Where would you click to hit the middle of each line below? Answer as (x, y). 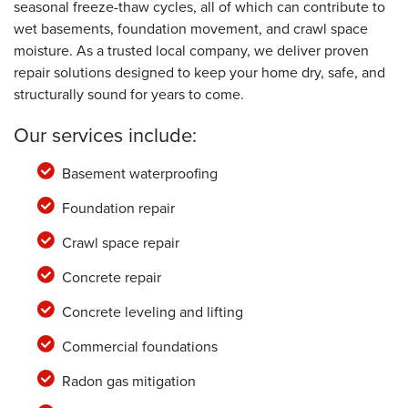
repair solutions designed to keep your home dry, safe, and (199, 72)
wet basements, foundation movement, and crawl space (191, 28)
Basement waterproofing (139, 173)
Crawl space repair (120, 242)
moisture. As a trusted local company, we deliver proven (191, 50)
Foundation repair (118, 208)
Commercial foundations (139, 346)
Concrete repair (111, 277)
